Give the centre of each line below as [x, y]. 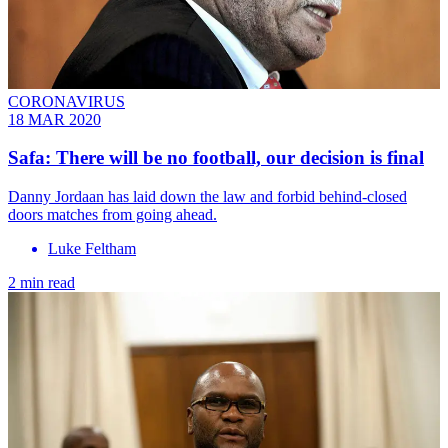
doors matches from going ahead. [112, 215]
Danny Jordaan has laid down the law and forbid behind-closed [207, 197]
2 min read [41, 283]
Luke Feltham [92, 249]
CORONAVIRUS [66, 101]
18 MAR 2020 [54, 119]
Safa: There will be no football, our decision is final [216, 158]
